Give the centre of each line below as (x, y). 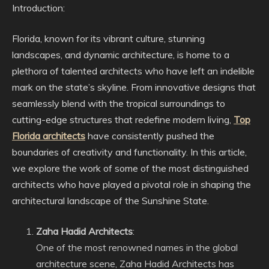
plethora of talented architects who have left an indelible (133, 71)
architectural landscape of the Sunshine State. (110, 201)
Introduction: (38, 8)
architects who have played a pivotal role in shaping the (131, 184)
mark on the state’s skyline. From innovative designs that (134, 87)
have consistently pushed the (150, 136)
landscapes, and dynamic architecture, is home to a (121, 55)
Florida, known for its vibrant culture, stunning (108, 38)
